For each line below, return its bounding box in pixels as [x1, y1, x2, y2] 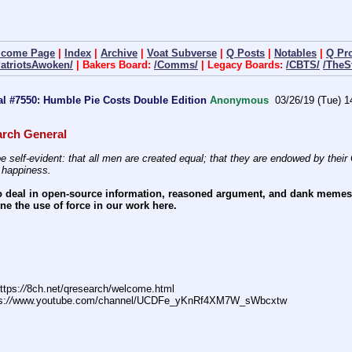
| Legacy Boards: [198, 58, 286, 71]
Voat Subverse [147, 46, 217, 59]
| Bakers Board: [73, 58, 154, 71]
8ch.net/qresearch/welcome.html [27, 282, 174, 295]
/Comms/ [154, 58, 198, 71]
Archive [101, 46, 137, 59]
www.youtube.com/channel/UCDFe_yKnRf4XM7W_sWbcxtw [13, 294, 287, 306]
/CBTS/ [286, 58, 320, 71]
